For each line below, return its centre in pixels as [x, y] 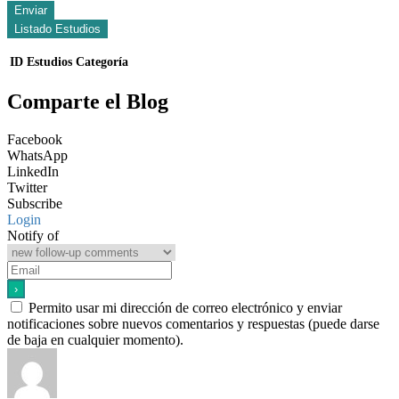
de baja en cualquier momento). [95, 340]
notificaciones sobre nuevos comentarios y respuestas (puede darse [193, 324]
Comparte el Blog [88, 102]
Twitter [27, 188]
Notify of [33, 236]
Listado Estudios [57, 29]
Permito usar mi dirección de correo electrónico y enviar [185, 308]
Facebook [35, 140]
